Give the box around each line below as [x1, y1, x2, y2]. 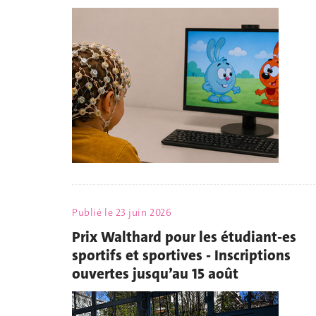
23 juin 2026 [115, 206, 172, 219]
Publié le [72, 206, 116, 219]
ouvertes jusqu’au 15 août [72, 263, 238, 284]
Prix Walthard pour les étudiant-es [72, 226, 296, 247]
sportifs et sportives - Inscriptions [72, 245, 291, 265]
